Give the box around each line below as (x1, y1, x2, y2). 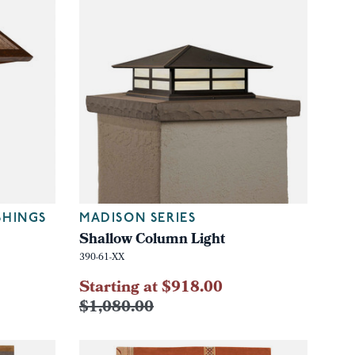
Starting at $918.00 (78, 274, 223, 302)
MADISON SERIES (78, 212, 197, 225)
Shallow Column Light (78, 227, 225, 253)
